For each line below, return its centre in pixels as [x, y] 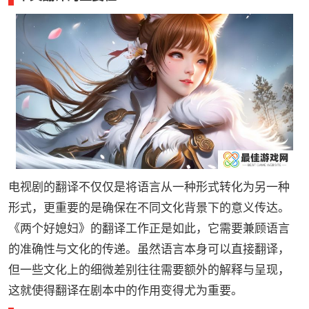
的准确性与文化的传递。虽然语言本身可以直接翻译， [149, 250]
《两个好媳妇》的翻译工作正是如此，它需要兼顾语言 [149, 229]
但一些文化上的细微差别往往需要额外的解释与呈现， [149, 270]
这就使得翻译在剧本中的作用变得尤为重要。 [126, 291]
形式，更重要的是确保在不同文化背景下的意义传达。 [149, 208]
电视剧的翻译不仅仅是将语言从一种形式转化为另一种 [149, 188]
